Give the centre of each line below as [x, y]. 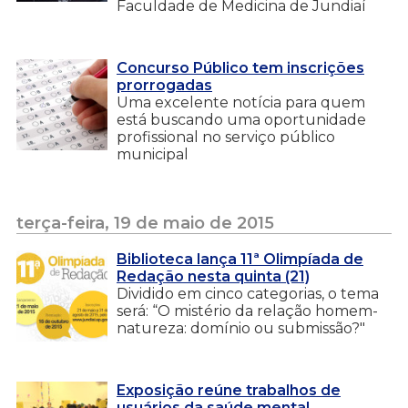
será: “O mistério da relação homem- [247, 311]
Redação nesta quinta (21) [213, 276]
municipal [153, 154]
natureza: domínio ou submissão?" [241, 328]
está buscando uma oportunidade [241, 119]
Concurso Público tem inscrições [240, 67]
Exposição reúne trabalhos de [229, 390]
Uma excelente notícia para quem [241, 102]
